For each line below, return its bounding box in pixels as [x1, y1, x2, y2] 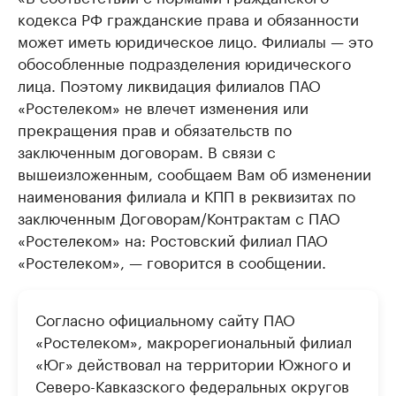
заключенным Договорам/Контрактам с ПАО [18, 205, 340, 228]
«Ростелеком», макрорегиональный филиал [35, 329, 352, 352]
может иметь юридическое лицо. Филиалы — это [18, 28, 373, 51]
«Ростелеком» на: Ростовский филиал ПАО [18, 227, 328, 250]
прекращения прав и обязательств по [18, 117, 292, 140]
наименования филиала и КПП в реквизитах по [18, 183, 355, 206]
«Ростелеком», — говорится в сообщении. [18, 249, 326, 272]
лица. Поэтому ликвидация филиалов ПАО [18, 72, 321, 95]
